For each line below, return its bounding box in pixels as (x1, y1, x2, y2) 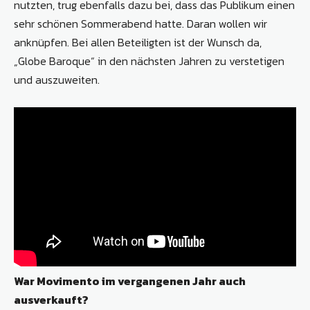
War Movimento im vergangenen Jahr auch (14, 272, 246, 289)
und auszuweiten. (14, 71, 100, 89)
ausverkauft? (14, 291, 89, 308)
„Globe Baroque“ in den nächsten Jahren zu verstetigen (14, 53, 284, 70)
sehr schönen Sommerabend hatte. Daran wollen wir (14, 15, 267, 33)
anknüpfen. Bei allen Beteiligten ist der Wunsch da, (14, 34, 262, 51)
